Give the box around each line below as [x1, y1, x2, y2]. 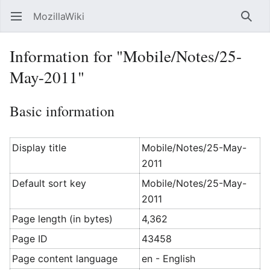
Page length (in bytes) [12, 213, 113, 225]
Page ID [12, 233, 48, 245]
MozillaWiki [33, 10, 84, 22]
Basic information [10, 101, 115, 121]
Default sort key [12, 177, 87, 189]
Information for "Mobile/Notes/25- [10, 45, 242, 67]
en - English [142, 253, 196, 265]
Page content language [12, 253, 118, 265]
